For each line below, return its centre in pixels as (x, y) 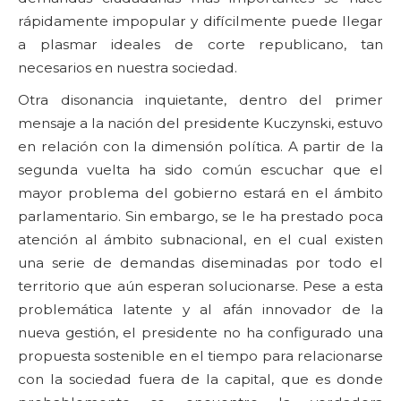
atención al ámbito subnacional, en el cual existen (200, 239)
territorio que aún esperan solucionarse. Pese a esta (200, 286)
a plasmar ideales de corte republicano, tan (200, 44)
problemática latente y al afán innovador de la (200, 309)
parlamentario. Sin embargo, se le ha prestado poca (200, 216)
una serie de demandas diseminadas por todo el (200, 262)
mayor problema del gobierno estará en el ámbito (200, 192)
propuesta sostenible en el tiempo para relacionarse (200, 355)
